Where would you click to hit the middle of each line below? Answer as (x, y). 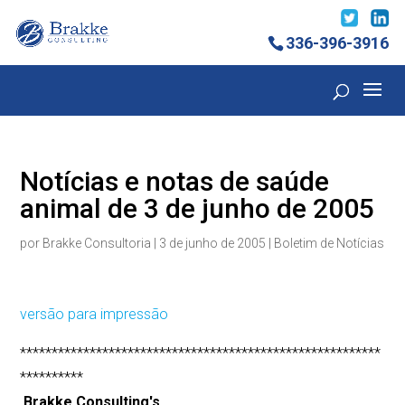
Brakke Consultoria (97, 244)
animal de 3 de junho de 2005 (198, 209)
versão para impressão (94, 315)
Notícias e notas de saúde (175, 182)
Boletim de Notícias (330, 244)
